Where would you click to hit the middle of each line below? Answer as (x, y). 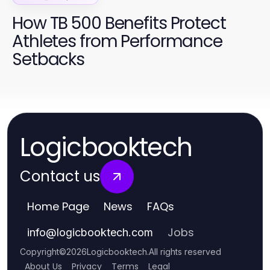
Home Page (58, 207)
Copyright (39, 252)
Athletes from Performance (117, 42)
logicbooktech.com (105, 233)
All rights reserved (185, 252)
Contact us (60, 177)
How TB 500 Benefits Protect (119, 24)
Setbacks (49, 60)
